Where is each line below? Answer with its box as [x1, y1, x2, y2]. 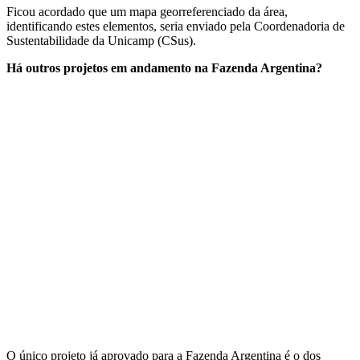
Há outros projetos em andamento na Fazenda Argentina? [6, 60, 322, 75]
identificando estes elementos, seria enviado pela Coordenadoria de [6, 18, 345, 33]
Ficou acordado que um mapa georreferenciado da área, [6, 4, 288, 18]
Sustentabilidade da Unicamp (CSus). [6, 33, 196, 47]
